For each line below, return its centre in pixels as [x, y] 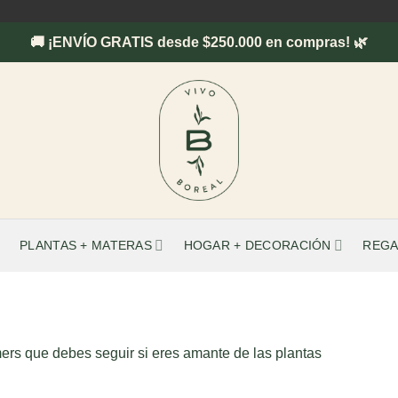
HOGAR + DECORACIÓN [257, 245]
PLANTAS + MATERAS [86, 245]
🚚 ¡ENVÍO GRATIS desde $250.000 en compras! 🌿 [199, 42]
